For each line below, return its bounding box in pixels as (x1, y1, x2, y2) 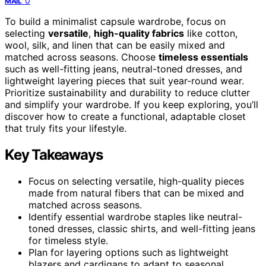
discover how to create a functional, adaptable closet (5, 110, 246, 122)
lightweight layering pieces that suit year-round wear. (5, 74, 244, 87)
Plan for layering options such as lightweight (28, 246, 229, 258)
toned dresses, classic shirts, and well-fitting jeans (28, 222, 255, 235)
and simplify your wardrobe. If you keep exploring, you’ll (5, 98, 258, 110)
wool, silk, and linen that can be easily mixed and (5, 39, 225, 51)
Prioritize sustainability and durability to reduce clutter (5, 86, 250, 99)
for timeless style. (28, 234, 108, 246)
